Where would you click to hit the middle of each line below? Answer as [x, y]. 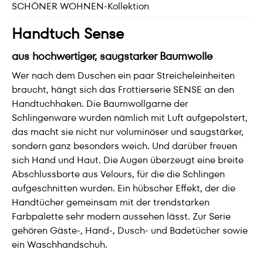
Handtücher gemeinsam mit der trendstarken [111, 202]
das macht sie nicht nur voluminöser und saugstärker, [128, 132]
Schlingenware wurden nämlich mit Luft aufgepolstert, [130, 118]
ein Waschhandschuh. [60, 245]
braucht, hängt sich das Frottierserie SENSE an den [123, 90]
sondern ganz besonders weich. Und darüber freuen [124, 146]
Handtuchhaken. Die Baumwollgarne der [100, 104]
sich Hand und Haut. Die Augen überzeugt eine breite [128, 160]
